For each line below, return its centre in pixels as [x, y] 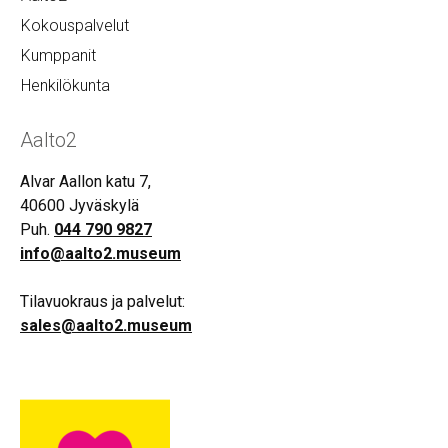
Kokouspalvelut [75, 25]
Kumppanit [58, 55]
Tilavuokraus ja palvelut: [102, 301]
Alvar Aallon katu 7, [85, 181]
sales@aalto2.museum [106, 325]
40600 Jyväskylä [79, 205]
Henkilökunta [65, 85]
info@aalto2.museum [100, 253]
